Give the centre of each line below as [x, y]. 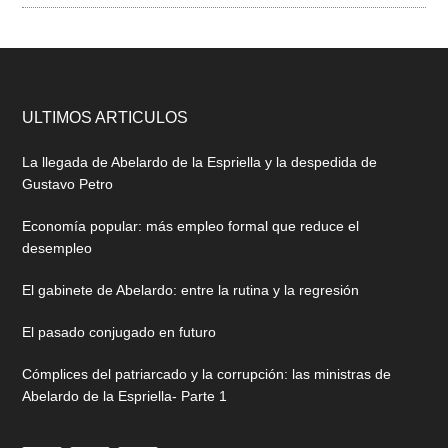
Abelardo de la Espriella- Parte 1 [125, 396]
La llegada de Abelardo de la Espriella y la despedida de [200, 162]
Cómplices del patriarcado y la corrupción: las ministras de [207, 374]
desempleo [57, 248]
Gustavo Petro [68, 184]
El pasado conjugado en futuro [119, 332]
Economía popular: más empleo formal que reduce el [191, 226]
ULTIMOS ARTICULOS [105, 117]
